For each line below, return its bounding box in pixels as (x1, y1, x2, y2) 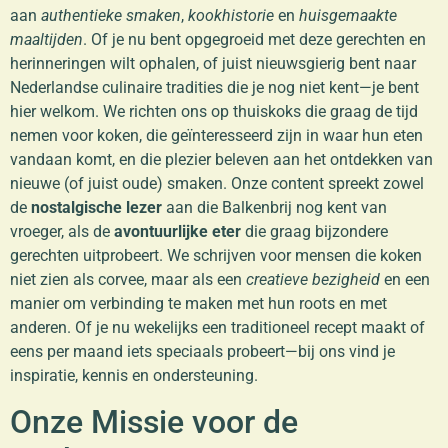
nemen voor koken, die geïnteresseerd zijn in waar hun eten (10, 126, 423, 146)
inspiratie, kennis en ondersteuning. (10, 366, 258, 386)
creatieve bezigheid (246, 270, 380, 290)
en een (380, 270, 430, 290)
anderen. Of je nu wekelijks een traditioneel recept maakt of (10, 318, 425, 338)
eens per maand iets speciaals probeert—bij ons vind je (10, 342, 395, 362)
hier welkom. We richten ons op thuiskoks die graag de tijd (10, 102, 418, 122)
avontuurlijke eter (114, 222, 241, 242)
